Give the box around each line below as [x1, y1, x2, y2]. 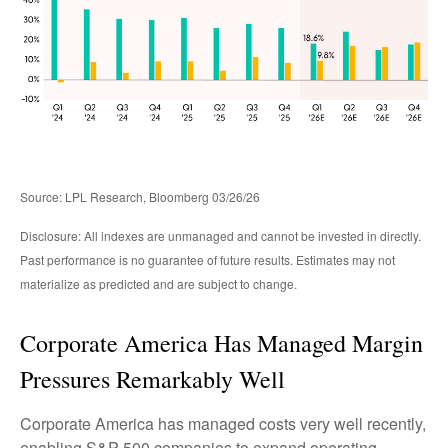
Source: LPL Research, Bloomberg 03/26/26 [20, 188, 263, 206]
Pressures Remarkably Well [20, 363, 285, 396]
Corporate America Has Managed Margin [20, 327, 423, 360]
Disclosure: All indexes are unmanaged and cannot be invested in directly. [20, 227, 421, 245]
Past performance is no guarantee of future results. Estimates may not [20, 251, 395, 269]
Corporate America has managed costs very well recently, [20, 412, 426, 436]
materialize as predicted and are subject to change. [20, 275, 297, 293]
